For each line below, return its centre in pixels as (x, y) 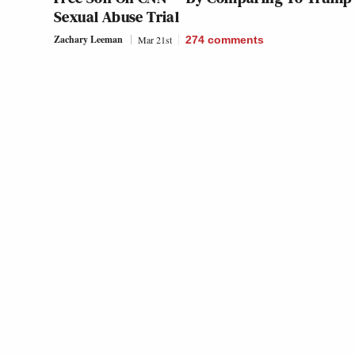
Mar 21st (155, 40)
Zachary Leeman (88, 40)
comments (236, 40)
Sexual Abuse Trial (117, 17)
